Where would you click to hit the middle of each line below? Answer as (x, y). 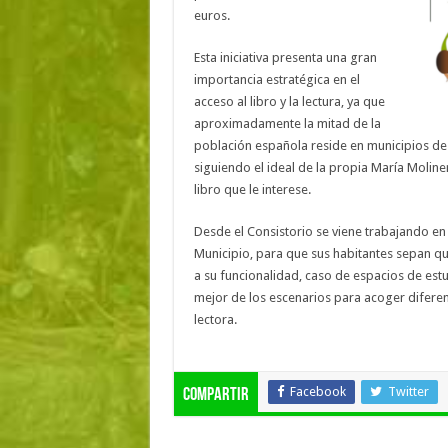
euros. (211, 16)
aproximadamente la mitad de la (287, 124)
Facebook (317, 392)
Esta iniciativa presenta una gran (285, 58)
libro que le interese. (252, 190)
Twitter (408, 392)
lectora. (215, 320)
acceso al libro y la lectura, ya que (289, 102)
